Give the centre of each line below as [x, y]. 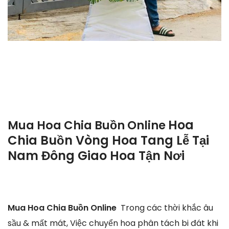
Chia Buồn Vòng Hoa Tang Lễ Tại [108, 141]
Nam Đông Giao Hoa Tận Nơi [96, 156]
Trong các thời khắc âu [167, 208]
